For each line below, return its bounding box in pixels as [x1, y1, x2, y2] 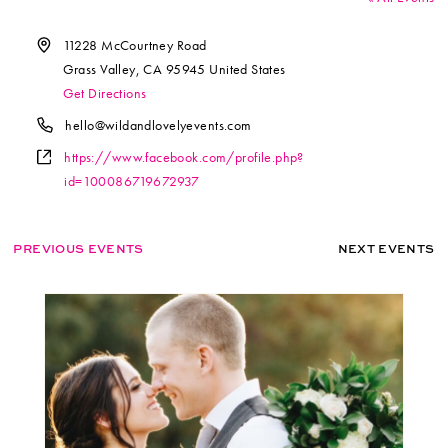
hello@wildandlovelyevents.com [65, 116, 252, 135]
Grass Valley [62, 60, 136, 79]
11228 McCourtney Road [62, 36, 207, 55]
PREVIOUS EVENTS [13, 240, 144, 258]
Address [36, 35, 84, 54]
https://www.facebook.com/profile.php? [64, 148, 304, 167]
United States [209, 60, 286, 79]
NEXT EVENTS [337, 240, 435, 258]
